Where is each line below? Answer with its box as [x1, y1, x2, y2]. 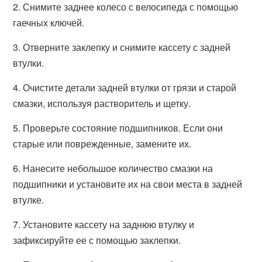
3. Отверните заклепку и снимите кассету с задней [13, 40, 231, 54]
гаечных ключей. [13, 16, 85, 29]
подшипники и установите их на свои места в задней [13, 177, 243, 191]
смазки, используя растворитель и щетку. [13, 96, 191, 110]
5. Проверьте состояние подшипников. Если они [13, 121, 223, 135]
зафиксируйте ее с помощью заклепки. [13, 233, 181, 247]
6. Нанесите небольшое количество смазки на [13, 161, 213, 175]
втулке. [13, 193, 44, 206]
